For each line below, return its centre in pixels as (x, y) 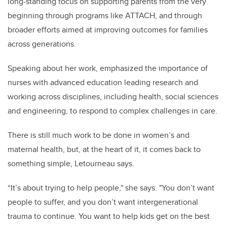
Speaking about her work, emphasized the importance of (108, 68)
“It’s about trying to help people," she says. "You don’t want (111, 188)
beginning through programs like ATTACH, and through (105, 16)
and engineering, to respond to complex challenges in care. (112, 111)
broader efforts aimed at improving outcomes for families (108, 30)
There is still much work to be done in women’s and (99, 135)
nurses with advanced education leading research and (103, 83)
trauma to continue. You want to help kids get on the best (109, 216)
